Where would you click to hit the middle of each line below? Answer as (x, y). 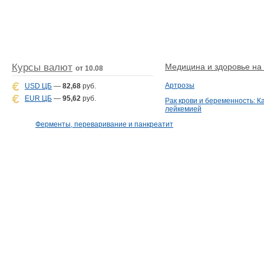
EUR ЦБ (38, 98)
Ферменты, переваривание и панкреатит (104, 124)
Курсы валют (42, 67)
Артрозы (180, 85)
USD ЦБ (38, 86)
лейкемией (183, 109)
